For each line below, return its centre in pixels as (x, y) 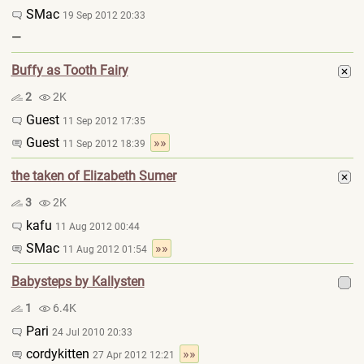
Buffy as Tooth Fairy (69, 70)
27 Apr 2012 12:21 (136, 355)
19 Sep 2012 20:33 (104, 15)
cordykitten (57, 354)
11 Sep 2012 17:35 (104, 121)
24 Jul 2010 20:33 (92, 332)
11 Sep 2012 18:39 (106, 144)
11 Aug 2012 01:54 (107, 249)
